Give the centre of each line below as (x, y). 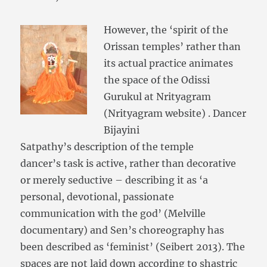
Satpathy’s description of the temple (107, 147)
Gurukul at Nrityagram (158, 97)
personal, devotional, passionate (97, 197)
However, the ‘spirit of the (166, 30)
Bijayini (122, 130)
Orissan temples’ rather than (173, 47)
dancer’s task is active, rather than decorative (128, 164)
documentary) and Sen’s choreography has (122, 230)
